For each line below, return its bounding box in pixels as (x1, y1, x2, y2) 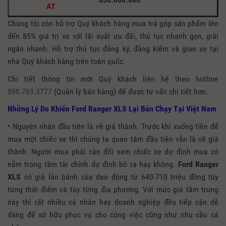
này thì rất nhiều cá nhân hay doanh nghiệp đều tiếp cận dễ (8, 197, 218, 207)
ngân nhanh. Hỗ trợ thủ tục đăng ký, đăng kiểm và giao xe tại (8, 43, 218, 53)
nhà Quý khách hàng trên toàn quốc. (8, 56, 125, 66)
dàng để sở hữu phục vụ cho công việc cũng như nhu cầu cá (8, 209, 218, 219)
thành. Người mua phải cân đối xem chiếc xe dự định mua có (8, 146, 218, 156)
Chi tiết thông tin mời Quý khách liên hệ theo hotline (8, 74, 218, 84)
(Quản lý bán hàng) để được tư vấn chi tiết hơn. (52, 86, 208, 96)
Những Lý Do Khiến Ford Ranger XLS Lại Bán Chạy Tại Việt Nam (8, 103, 216, 114)
